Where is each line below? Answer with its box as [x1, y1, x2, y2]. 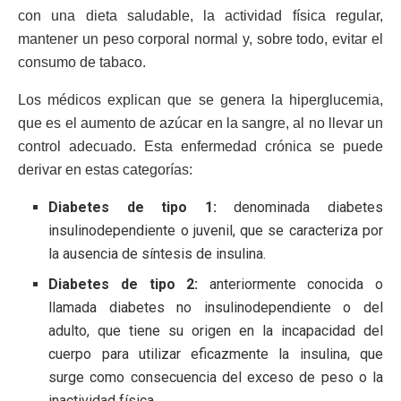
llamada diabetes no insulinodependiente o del [48, 298, 383, 316]
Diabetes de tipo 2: [48, 275, 209, 293]
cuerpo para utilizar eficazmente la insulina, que [48, 345, 383, 363]
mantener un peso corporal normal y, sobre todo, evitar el [18, 30, 383, 47]
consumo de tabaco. [18, 54, 146, 70]
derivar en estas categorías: [18, 161, 192, 177]
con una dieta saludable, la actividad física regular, [18, 7, 383, 23]
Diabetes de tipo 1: [48, 198, 235, 216]
